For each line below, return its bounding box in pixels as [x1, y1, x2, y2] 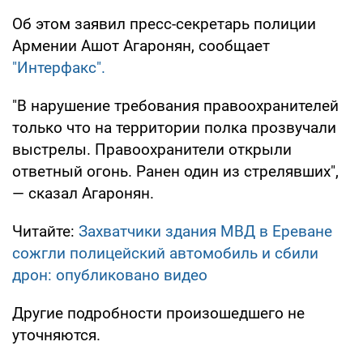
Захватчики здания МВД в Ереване [79, 221, 332, 241]
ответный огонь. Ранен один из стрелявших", [12, 161, 339, 181]
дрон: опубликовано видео [12, 265, 207, 284]
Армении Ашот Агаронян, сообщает [12, 36, 270, 55]
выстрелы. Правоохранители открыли [12, 139, 292, 159]
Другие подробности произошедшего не [12, 303, 305, 322]
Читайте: [12, 221, 79, 241]
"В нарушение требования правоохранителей [12, 96, 339, 115]
